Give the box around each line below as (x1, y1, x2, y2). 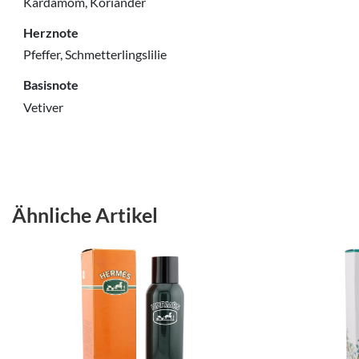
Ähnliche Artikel (12, 203, 158, 227)
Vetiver (23, 99, 63, 115)
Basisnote (23, 77, 79, 93)
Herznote (23, 24, 79, 40)
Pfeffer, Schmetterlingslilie (23, 46, 167, 63)
